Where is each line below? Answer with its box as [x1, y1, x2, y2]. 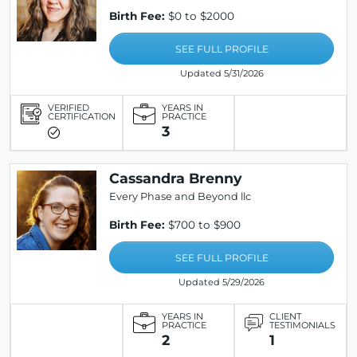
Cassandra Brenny [109, 170, 242, 186]
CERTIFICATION [48, 111, 116, 122]
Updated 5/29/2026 [178, 277, 265, 288]
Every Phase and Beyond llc [109, 190, 251, 202]
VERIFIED [48, 102, 89, 113]
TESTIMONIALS [269, 320, 336, 331]
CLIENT [269, 311, 302, 322]
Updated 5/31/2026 [179, 68, 264, 79]
